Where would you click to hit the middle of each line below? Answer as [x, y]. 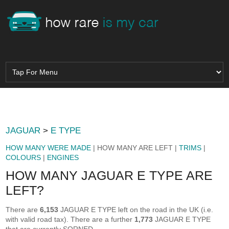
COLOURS [24, 157]
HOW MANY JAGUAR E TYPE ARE [109, 175]
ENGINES [63, 157]
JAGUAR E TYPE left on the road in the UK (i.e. [136, 210]
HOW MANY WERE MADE [49, 148]
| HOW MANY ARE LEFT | [135, 148]
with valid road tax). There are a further [70, 219]
